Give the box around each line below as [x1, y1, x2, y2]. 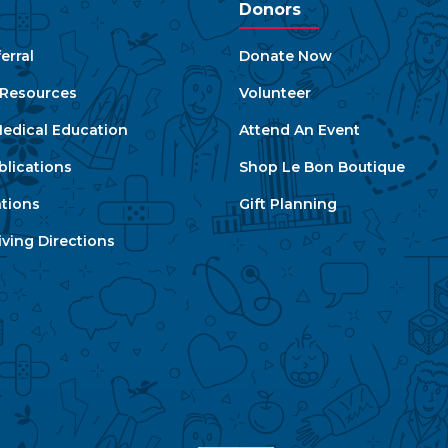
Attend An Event [239, 120, 360, 139]
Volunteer [239, 83, 311, 102]
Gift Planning [239, 194, 337, 213]
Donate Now [239, 46, 332, 65]
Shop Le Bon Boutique [239, 157, 405, 176]
